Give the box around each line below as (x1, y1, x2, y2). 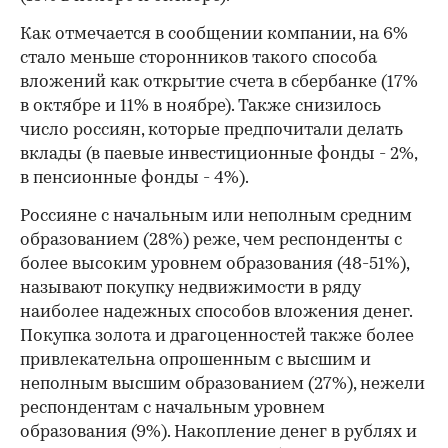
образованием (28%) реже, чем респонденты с (20, 232, 402, 249)
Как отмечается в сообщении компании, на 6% (20, 26, 408, 43)
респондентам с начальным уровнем (20, 400, 325, 417)
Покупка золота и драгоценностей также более (20, 328, 414, 345)
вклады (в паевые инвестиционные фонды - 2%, (20, 146, 417, 163)
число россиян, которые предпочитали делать (20, 122, 403, 139)
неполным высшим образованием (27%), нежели (20, 376, 425, 393)
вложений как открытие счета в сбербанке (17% (20, 74, 418, 91)
